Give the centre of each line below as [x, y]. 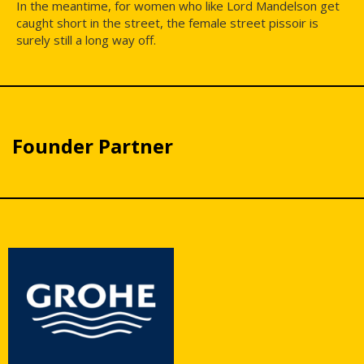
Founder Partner [93, 145]
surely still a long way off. [86, 39]
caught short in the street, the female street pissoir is [167, 22]
